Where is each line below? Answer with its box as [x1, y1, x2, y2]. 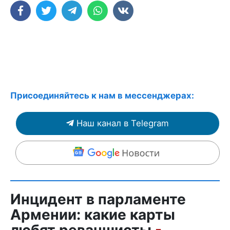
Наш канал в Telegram [76, 118, 169, 128]
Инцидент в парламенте [10, 190, 186, 208]
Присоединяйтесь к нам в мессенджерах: [10, 90, 194, 101]
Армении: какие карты [10, 205, 175, 223]
